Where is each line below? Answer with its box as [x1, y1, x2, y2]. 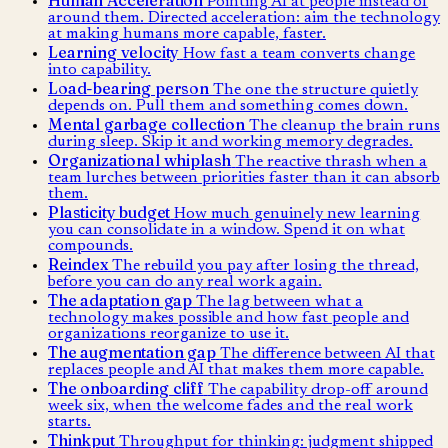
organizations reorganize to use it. [48, 325, 289, 342]
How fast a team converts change [183, 45, 416, 62]
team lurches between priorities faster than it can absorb [48, 169, 440, 186]
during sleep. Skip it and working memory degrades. [48, 133, 413, 150]
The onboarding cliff [48, 377, 204, 398]
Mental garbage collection [48, 113, 245, 134]
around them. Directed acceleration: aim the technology [48, 9, 440, 26]
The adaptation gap [48, 289, 193, 310]
